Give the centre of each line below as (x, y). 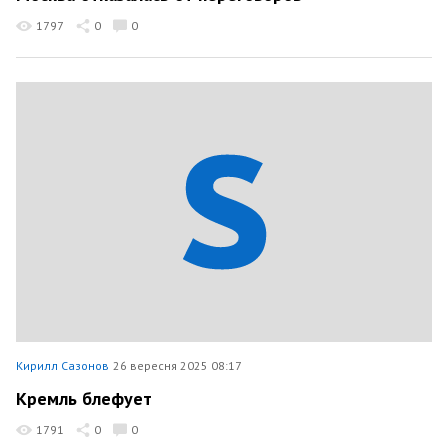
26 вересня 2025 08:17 (177, 365)
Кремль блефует (84, 398)
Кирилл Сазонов (62, 365)
